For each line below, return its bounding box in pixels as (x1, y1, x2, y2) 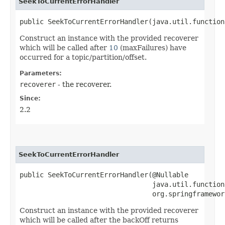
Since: (20, 94, 41, 102)
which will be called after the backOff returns (20, 215, 178, 224)
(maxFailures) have (118, 43, 186, 52)
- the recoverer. (56, 80, 111, 88)
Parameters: (20, 69, 62, 77)
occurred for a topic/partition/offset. (20, 53, 147, 61)
